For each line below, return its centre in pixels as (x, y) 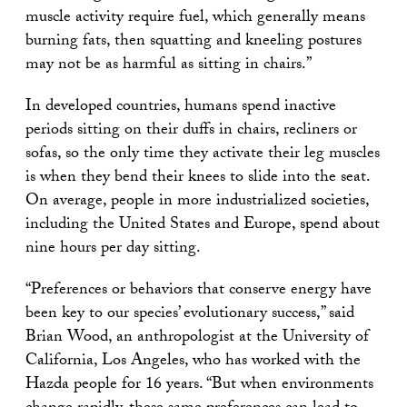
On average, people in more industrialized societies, (197, 202)
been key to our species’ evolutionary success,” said (190, 314)
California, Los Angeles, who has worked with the (193, 362)
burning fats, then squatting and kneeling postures (194, 42)
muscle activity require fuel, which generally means (195, 18)
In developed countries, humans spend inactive (181, 107)
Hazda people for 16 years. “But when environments (199, 385)
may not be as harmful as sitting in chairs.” (169, 65)
